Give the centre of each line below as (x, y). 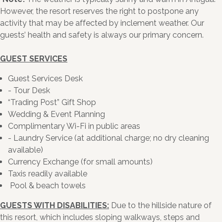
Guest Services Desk (45, 79)
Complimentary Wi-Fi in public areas (74, 126)
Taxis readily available (48, 174)
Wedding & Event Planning (56, 114)
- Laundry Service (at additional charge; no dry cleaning (109, 138)
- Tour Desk (29, 91)
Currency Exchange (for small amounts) (80, 162)
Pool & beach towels (47, 186)
